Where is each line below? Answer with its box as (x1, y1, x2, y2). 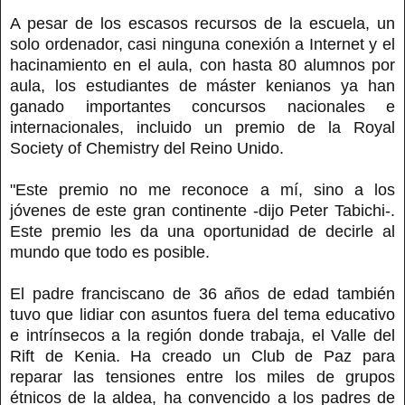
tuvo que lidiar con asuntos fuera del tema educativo (10, 305, 395, 324)
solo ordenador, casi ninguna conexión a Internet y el (10, 34, 395, 53)
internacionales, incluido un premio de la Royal (10, 118, 395, 137)
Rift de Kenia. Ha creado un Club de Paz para (10, 346, 395, 365)
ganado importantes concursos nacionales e (10, 97, 395, 116)
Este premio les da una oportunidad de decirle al (10, 221, 395, 240)
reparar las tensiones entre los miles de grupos (10, 367, 395, 386)
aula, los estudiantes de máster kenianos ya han (10, 76, 395, 95)
